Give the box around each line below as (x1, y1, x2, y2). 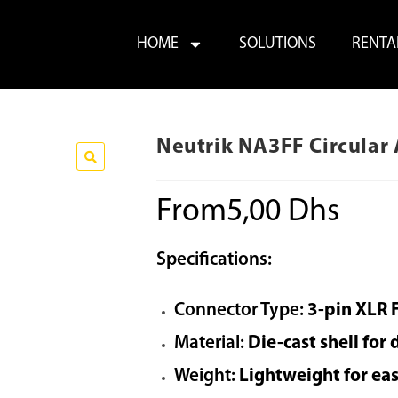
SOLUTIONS (238, 36, 316, 52)
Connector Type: (174, 301, 304, 320)
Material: (174, 334, 244, 353)
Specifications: (156, 251, 272, 269)
